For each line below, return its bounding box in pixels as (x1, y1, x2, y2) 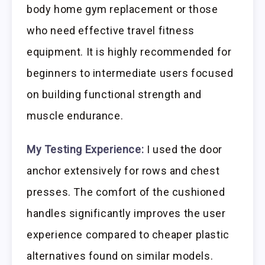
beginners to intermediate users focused (27, 66, 234, 79)
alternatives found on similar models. (27, 249, 214, 262)
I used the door (144, 143, 222, 156)
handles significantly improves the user (27, 206, 226, 219)
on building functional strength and (27, 88, 202, 101)
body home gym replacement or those (27, 2, 218, 15)
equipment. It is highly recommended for (27, 45, 232, 58)
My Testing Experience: (27, 143, 144, 156)
